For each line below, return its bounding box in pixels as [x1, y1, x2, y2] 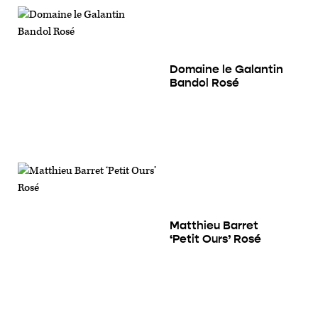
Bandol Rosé [170, 75, 239, 89]
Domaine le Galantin [170, 62, 283, 76]
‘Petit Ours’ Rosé [170, 231, 261, 246]
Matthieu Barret [170, 218, 258, 232]
